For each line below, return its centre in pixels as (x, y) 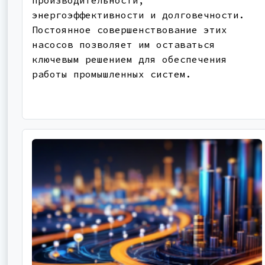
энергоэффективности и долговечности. (138, 15)
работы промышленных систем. (112, 74)
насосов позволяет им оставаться (124, 45)
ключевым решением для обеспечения (130, 59)
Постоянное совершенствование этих (130, 30)
